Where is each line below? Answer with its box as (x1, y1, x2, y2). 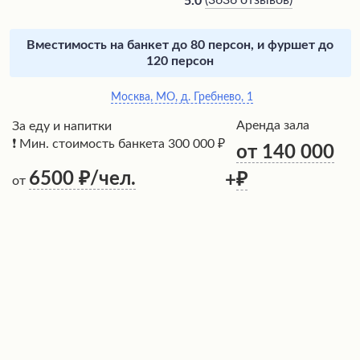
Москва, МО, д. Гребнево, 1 (111, 91, 253, 103)
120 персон (146, 54, 214, 67)
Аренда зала (236, 118, 309, 132)
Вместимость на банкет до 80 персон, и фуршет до (27, 38, 333, 51)
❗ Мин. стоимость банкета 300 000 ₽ (12, 137, 225, 150)
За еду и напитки (12, 119, 112, 133)
